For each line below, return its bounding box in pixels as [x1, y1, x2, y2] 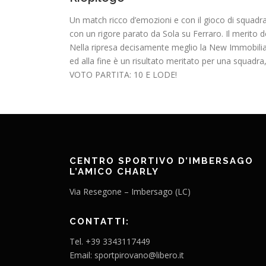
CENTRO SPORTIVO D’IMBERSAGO [69, 156, 254, 166]
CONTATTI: [69, 216, 129, 227]
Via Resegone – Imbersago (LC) [69, 186, 191, 197]
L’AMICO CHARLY [69, 166, 159, 177]
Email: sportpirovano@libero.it [69, 249, 184, 261]
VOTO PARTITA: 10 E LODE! [69, 69, 177, 80]
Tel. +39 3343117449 [69, 236, 150, 247]
